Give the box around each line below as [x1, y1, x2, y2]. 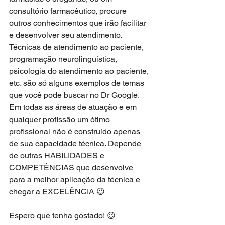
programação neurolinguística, [9, 54, 119, 64]
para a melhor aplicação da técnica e [9, 175, 142, 185]
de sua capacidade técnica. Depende [9, 139, 143, 149]
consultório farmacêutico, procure [9, 6, 129, 16]
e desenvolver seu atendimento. [9, 30, 124, 40]
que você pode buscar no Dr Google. [9, 90, 141, 100]
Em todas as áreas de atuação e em [9, 102, 139, 113]
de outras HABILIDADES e [9, 151, 106, 161]
